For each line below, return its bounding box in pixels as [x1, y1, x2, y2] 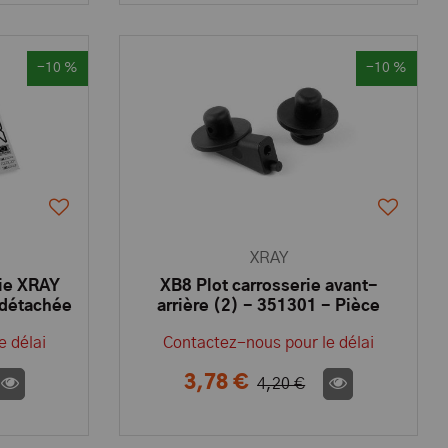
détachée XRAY [208, 318, 330, 334]
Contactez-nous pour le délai [163, 335, 375, 351]
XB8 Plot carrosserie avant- [159, 278, 378, 294]
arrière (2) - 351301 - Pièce [157, 298, 381, 314]
